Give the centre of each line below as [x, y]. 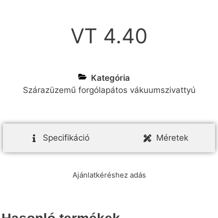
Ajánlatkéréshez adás [109, 175]
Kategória [110, 78]
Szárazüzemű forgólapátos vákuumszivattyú [109, 90]
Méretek [172, 138]
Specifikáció [66, 138]
